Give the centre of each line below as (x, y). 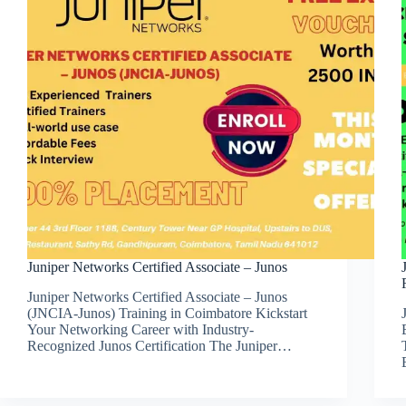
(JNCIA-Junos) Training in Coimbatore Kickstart (167, 313)
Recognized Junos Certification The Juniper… (159, 345)
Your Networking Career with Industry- (140, 329)
